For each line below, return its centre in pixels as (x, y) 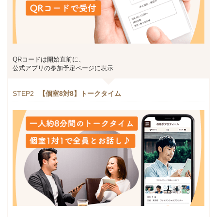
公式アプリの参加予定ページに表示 (63, 68)
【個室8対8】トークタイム (80, 93)
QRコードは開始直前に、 (49, 59)
